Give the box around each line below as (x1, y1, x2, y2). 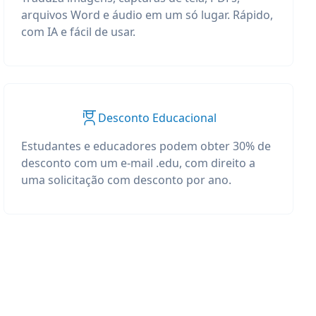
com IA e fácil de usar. (21, 24, 136, 39)
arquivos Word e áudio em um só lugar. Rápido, (21, 7, 274, 23)
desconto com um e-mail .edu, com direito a (21, 155, 256, 171)
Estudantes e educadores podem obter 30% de (21, 138, 272, 154)
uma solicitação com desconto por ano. (21, 172, 232, 188)
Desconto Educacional (97, 110, 217, 126)
